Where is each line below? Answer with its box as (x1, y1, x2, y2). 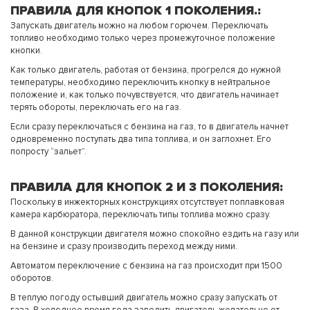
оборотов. (10, 273, 53, 284)
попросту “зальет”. (10, 146, 86, 158)
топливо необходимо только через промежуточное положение (10, 33, 275, 44)
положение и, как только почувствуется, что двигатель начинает (10, 89, 279, 101)
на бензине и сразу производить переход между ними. (10, 241, 237, 253)
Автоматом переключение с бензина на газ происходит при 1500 (10, 260, 282, 272)
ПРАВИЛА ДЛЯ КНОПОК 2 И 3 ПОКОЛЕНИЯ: (10, 179, 283, 195)
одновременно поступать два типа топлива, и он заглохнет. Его (10, 134, 271, 145)
